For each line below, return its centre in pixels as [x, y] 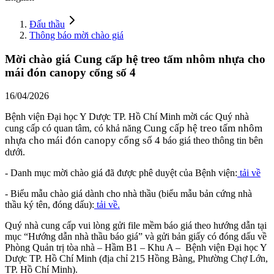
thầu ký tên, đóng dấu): [50, 205]
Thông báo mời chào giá [76, 35]
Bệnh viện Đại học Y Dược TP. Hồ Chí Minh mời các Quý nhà [127, 117]
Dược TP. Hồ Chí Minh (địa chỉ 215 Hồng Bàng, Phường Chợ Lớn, [136, 259]
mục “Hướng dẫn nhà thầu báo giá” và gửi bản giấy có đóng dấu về [136, 237]
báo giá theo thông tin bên [212, 141]
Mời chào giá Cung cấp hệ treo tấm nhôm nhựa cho [135, 59]
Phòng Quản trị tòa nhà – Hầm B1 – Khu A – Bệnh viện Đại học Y [136, 248]
